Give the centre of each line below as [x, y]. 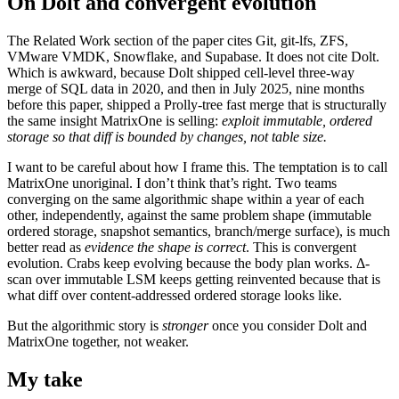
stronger [185, 325]
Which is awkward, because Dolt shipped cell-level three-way [181, 72]
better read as [46, 247]
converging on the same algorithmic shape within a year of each [186, 199]
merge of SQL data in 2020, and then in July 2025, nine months [186, 88]
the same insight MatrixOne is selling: [114, 120]
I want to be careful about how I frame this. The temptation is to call [197, 167]
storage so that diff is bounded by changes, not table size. [167, 136]
